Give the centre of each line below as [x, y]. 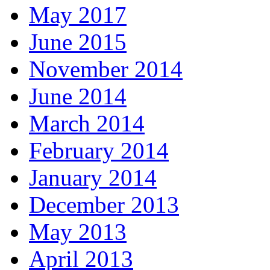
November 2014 [106, 69]
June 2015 [78, 42]
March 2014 [87, 123]
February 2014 [99, 150]
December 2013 [104, 204]
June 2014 [78, 96]
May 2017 [78, 14]
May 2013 [78, 231]
